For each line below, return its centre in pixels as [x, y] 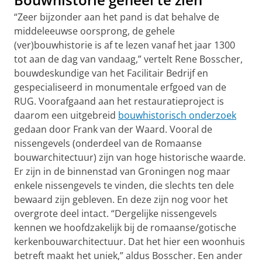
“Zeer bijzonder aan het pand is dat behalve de [117, 17]
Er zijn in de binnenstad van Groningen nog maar [122, 171]
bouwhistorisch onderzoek [177, 115]
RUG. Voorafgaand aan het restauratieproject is [119, 101]
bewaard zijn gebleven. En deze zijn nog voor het [121, 199]
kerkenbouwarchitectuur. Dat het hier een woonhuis [130, 242]
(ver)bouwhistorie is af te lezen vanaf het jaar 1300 [125, 45]
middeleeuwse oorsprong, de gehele [94, 31]
